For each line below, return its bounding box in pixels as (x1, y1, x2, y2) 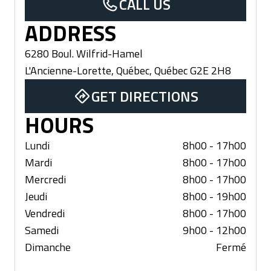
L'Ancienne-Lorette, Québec (25, 62, 149, 79)
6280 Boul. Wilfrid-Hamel (25, 45, 143, 62)
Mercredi (25, 171, 66, 188)
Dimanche (25, 239, 71, 256)
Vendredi (25, 205, 65, 222)
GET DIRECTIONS (91, 85, 198, 108)
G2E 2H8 (190, 62, 231, 79)
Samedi (25, 222, 59, 239)
